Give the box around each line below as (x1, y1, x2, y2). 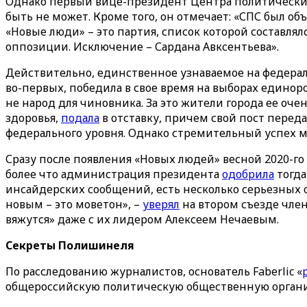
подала (61, 110, 99, 125)
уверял (143, 197, 180, 212)
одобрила (222, 167, 274, 182)
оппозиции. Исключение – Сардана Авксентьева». (5, 39, 279, 54)
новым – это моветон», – (5, 197, 143, 212)
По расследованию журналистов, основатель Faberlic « (5, 264, 302, 279)
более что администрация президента (5, 167, 222, 182)
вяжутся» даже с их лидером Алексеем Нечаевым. (5, 212, 279, 227)
